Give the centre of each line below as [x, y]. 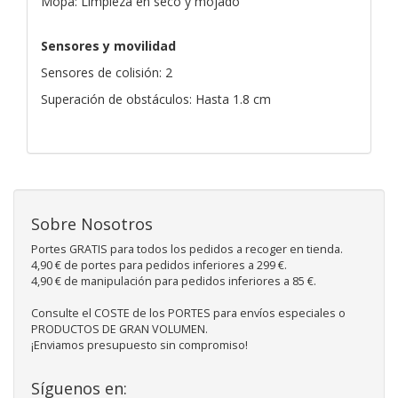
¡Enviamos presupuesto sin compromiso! [139, 345]
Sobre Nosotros [92, 223]
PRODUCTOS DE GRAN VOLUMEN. [119, 329]
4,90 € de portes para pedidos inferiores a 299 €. [159, 265]
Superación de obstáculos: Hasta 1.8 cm [156, 99]
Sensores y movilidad [108, 45]
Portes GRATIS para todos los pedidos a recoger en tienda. [187, 249]
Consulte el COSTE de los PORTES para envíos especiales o [188, 313]
